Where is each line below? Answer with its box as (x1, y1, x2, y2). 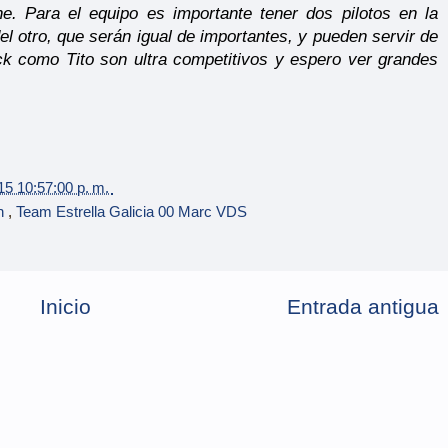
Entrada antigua (287, 294, 439, 319)
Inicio (40, 294, 91, 319)
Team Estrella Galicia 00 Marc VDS (16, 203, 247, 221)
